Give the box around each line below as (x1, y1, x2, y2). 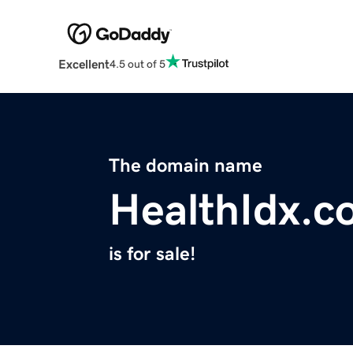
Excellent (58, 58, 110, 71)
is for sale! (109, 244, 195, 264)
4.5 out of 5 (109, 58, 165, 69)
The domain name (109, 156, 262, 176)
